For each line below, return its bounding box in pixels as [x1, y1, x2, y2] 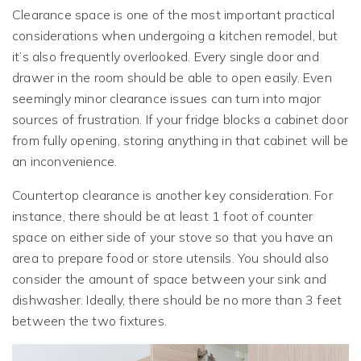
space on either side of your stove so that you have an [12, 228, 333, 245]
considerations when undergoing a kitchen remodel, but [12, 27, 338, 44]
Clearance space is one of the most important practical [12, 6, 334, 23]
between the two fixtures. [12, 312, 167, 329]
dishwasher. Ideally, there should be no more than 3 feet [12, 291, 342, 308]
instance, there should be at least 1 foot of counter [12, 207, 313, 224]
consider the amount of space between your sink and [12, 270, 327, 287]
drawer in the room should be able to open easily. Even [12, 68, 332, 85]
